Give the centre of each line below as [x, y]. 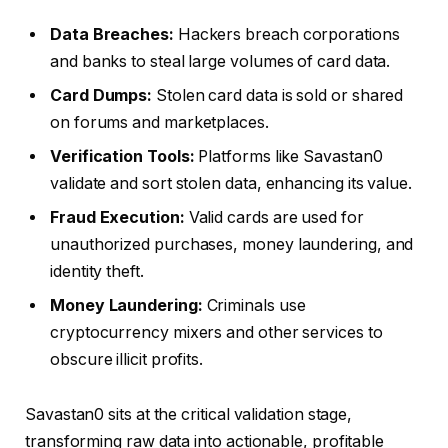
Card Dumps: [101, 95]
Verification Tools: [122, 156]
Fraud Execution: [117, 217]
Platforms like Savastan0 [288, 156]
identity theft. [97, 271]
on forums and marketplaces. [159, 122]
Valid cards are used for [274, 217]
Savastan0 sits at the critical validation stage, [189, 415]
